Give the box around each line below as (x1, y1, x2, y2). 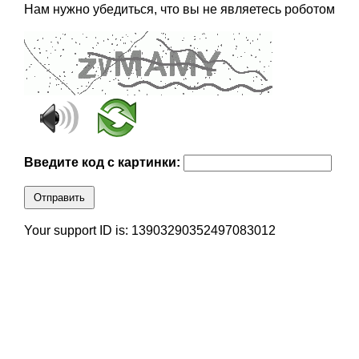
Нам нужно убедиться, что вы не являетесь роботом (23, 2, 335, 17)
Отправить (33, 192, 85, 204)
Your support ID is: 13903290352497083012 (23, 224, 276, 238)
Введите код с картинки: (23, 155, 184, 170)
